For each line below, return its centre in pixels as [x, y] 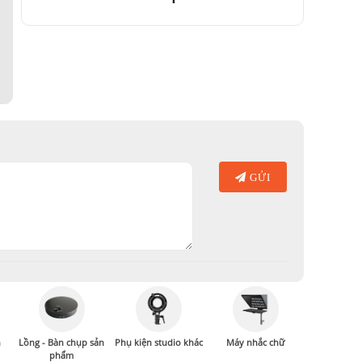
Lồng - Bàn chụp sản [61, 342]
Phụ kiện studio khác [158, 342]
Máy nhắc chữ [255, 342]
